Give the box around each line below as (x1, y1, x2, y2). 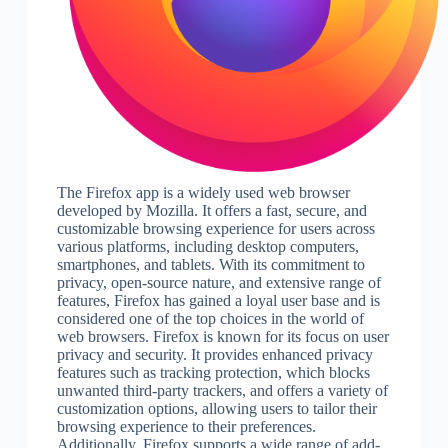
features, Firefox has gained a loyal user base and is (56, 292, 380, 310)
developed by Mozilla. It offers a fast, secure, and (56, 202, 367, 220)
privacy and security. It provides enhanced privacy (56, 346, 373, 364)
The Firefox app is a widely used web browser (56, 184, 350, 202)
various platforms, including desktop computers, (56, 238, 359, 256)
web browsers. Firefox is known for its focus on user (56, 328, 389, 346)
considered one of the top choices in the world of (56, 310, 364, 328)
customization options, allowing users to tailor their (56, 400, 377, 418)
